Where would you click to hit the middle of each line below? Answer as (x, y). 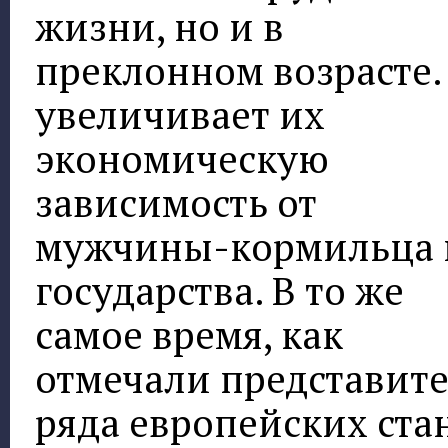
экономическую (182, 159)
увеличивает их (180, 115)
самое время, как (189, 335)
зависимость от (176, 203)
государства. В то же (219, 291)
